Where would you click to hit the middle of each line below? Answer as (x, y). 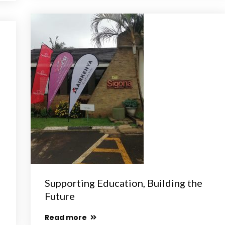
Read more (67, 217)
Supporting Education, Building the (124, 183)
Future (60, 196)
